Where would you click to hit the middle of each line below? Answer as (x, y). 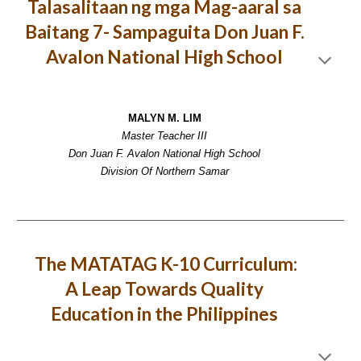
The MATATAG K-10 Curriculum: (164, 264)
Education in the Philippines (164, 314)
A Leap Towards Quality (164, 289)
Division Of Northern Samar (164, 171)
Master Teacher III (164, 135)
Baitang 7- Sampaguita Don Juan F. (164, 32)
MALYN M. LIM (164, 118)
